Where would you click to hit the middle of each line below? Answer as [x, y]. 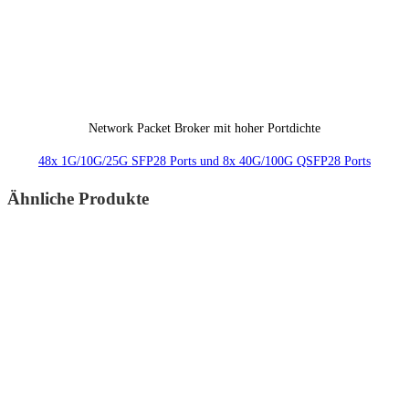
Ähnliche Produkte [78, 198]
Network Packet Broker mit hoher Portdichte [204, 129]
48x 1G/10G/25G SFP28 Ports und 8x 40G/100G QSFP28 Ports [204, 162]
